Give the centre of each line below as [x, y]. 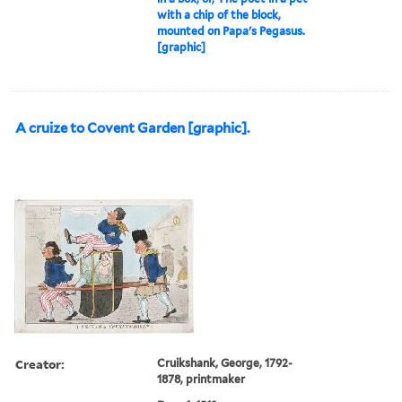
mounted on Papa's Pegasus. [232, 31]
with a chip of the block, [219, 14]
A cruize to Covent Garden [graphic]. [132, 128]
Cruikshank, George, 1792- [225, 363]
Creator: [40, 363]
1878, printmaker [201, 379]
